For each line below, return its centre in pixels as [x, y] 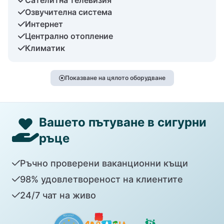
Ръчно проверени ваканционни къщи [104, 163]
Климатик [45, 48]
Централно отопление [69, 36]
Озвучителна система [68, 12]
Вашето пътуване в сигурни [123, 122]
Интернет [44, 24]
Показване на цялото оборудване [115, 77]
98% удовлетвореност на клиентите [101, 179]
